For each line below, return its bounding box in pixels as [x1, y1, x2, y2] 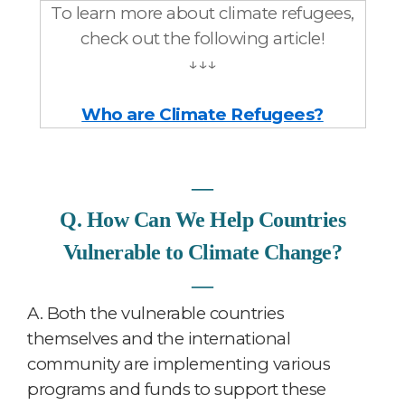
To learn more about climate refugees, [51, 2, 354, 24]
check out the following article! [80, 27, 325, 49]
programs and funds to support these [27, 378, 326, 400]
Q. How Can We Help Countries [60, 207, 345, 231]
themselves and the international [27, 327, 290, 349]
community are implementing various [27, 353, 330, 374]
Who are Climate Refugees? [81, 103, 324, 125]
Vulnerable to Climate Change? [62, 240, 343, 264]
